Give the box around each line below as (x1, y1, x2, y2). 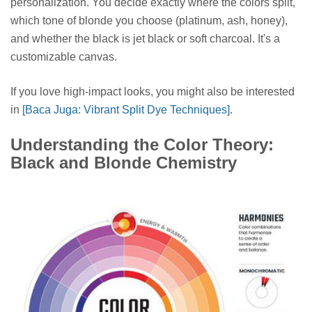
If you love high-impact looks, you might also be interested (10, 86, 295, 98)
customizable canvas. (10, 51, 117, 63)
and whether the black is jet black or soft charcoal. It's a (10, 33, 280, 45)
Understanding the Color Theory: (10, 135, 274, 155)
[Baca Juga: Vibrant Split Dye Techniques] (22, 104, 230, 116)
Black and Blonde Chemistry (10, 153, 237, 173)
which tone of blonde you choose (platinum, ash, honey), (10, 15, 288, 27)
